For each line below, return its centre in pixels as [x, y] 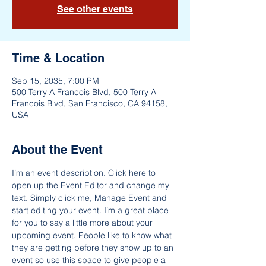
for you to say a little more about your [83, 223]
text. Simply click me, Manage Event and [91, 198]
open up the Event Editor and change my [92, 185]
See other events [95, 9]
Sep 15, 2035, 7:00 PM [56, 81]
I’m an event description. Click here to [85, 173]
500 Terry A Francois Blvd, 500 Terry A [84, 92]
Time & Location [58, 58]
